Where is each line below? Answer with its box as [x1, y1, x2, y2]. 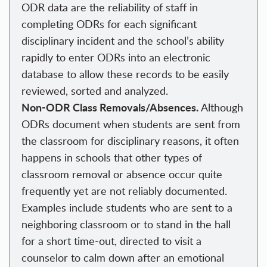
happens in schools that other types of [21, 150, 202, 165]
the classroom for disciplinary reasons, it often [21, 133, 239, 148]
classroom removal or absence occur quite [21, 167, 222, 182]
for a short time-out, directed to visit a [21, 234, 201, 249]
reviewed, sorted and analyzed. [21, 83, 168, 98]
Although [198, 100, 243, 115]
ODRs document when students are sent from [21, 117, 240, 132]
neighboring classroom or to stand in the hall [21, 217, 231, 232]
